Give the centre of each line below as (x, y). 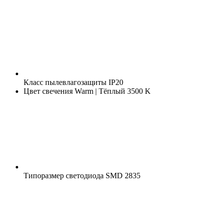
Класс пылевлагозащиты (65, 82)
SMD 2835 (122, 175)
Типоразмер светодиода (64, 175)
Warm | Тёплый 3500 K (112, 91)
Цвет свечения (48, 91)
